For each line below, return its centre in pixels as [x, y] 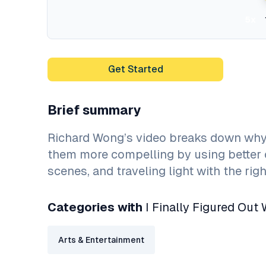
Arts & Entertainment [101, 240]
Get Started [135, 69]
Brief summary [94, 110]
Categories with [96, 207]
